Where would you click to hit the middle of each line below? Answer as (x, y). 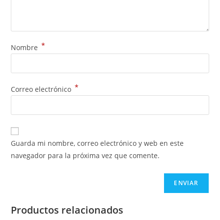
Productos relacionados (67, 210)
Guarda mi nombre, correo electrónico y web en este (97, 143)
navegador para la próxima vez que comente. (85, 155)
